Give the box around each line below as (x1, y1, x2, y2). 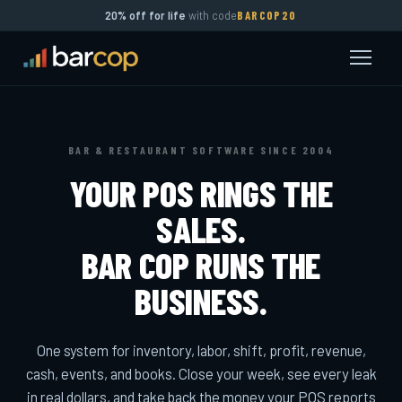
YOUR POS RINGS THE (69, 171, 333, 214)
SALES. (156, 207, 246, 250)
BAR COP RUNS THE (81, 243, 321, 286)
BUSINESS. (135, 279, 267, 322)
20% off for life (105, 7, 187, 22)
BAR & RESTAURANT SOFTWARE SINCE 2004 (67, 144, 335, 156)
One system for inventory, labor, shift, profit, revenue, (36, 341, 366, 359)
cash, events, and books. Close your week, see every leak (25, 364, 377, 382)
